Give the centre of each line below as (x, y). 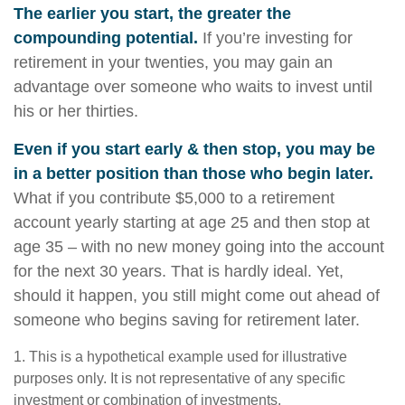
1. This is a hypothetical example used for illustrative (180, 357)
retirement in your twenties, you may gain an (173, 62)
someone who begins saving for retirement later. (187, 320)
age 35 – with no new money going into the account (199, 247)
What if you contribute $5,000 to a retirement (174, 198)
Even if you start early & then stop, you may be (194, 149)
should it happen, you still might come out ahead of (197, 296)
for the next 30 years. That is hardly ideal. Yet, (179, 271)
